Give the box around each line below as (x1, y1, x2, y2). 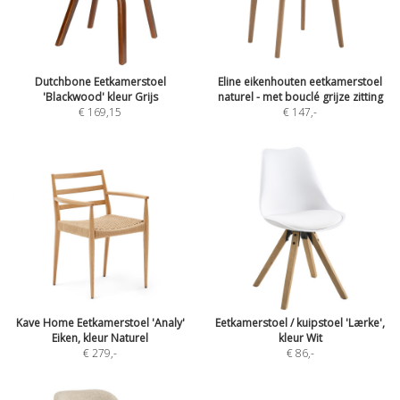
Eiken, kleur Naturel (52, 330, 148, 346)
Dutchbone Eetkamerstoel (34, 74, 166, 89)
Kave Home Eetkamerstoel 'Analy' (15, 315, 185, 330)
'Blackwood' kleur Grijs (42, 89, 158, 104)
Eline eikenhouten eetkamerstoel (218, 74, 382, 89)
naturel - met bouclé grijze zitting (217, 89, 383, 104)
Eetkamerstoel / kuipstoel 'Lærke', (215, 315, 385, 330)
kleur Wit (278, 330, 322, 346)
